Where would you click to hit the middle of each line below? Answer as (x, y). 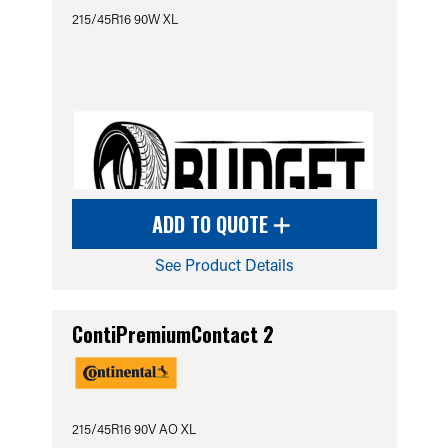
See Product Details (224, 264)
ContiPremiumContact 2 (172, 334)
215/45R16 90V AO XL (133, 428)
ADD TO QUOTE (212, 224)
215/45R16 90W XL (124, 18)
